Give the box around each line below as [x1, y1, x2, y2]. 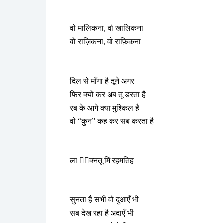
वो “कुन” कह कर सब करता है [70, 117, 154, 125]
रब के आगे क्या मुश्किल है [70, 104, 139, 112]
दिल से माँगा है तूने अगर [70, 77, 134, 85]
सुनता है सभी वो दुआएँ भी [70, 195, 139, 204]
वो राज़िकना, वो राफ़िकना [70, 37, 141, 46]
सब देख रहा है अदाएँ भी [70, 209, 134, 218]
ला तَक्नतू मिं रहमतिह [70, 156, 134, 165]
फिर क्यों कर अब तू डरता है [70, 90, 146, 99]
